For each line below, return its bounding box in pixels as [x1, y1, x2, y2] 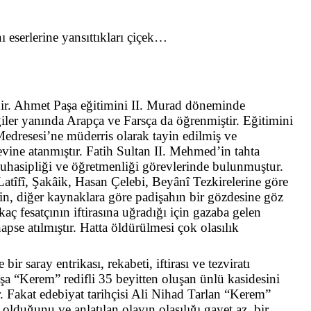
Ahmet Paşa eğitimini [14, 97, 128, 112]
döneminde [185, 97, 246, 112]
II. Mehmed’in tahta [154, 143, 260, 158]
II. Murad [128, 97, 183, 112]
